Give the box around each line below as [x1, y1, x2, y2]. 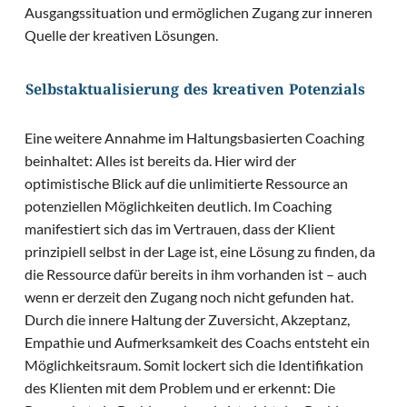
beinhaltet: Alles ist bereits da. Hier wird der [25, 152, 297, 170]
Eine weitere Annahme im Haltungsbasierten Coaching [25, 129, 365, 147]
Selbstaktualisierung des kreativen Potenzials [25, 82, 365, 103]
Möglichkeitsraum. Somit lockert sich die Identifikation [25, 356, 364, 374]
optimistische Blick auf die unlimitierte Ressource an [25, 174, 349, 193]
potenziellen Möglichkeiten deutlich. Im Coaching [25, 197, 333, 215]
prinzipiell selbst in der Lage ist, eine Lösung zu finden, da [25, 243, 376, 261]
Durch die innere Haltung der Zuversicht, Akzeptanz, [25, 311, 351, 329]
